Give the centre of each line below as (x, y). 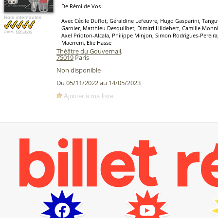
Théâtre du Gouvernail (89, 51)
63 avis (24, 31)
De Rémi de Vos (81, 6)
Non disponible (79, 70)
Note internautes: (23, 17)
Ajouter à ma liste (89, 96)
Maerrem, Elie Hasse (86, 43)
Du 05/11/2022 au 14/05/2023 (99, 83)
